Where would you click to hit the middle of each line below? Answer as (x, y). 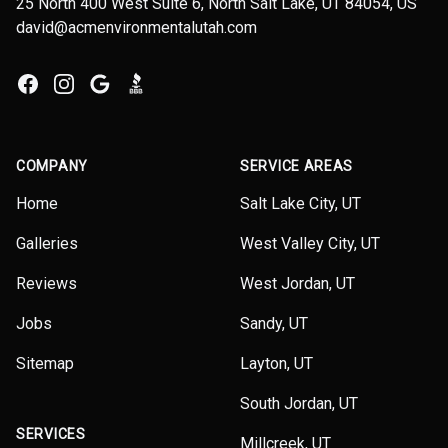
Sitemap (45, 363)
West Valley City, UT (310, 243)
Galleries (47, 243)
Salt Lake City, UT (300, 203)
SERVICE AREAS (297, 166)
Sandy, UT (274, 323)
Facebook (49, 82)
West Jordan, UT (297, 283)
